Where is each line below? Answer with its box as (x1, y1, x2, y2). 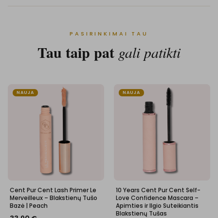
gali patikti (118, 42, 181, 62)
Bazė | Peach (10, 201, 48, 210)
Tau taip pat (37, 41, 118, 63)
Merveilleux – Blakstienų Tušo (10, 194, 97, 202)
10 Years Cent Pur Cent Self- (116, 186, 200, 194)
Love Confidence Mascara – (116, 194, 199, 202)
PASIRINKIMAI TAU (70, 30, 148, 37)
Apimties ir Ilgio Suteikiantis (116, 201, 199, 210)
